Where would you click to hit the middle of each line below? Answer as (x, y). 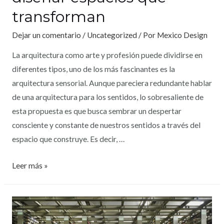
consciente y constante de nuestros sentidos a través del (106, 125)
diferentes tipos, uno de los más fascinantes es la (93, 69)
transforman (58, 16)
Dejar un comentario (46, 35)
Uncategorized (112, 35)
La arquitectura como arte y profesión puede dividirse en (107, 55)
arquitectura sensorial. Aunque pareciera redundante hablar (112, 83)
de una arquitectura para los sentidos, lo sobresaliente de (107, 97)
